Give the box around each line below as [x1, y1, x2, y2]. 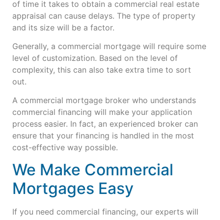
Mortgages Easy [12, 178, 134, 198]
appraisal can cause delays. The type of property [12, 10, 195, 21]
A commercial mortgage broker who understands [12, 95, 196, 106]
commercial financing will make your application [12, 107, 192, 117]
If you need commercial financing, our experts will [12, 206, 198, 217]
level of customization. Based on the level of [12, 53, 178, 63]
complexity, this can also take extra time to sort [12, 64, 191, 75]
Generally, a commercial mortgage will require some [12, 41, 206, 51]
